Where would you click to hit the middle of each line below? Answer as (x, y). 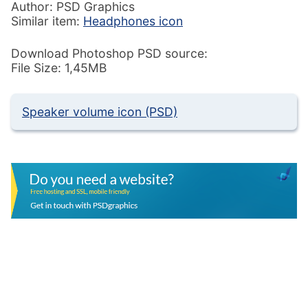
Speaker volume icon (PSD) (100, 111)
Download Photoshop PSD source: (109, 54)
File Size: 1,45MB (59, 68)
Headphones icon (133, 21)
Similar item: (47, 21)
